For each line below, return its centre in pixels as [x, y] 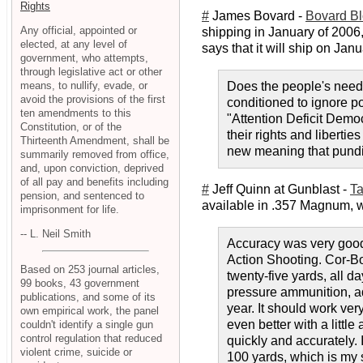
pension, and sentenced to [82, 195]
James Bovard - [257, 16]
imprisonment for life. [70, 209]
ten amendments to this [76, 113]
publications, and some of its [88, 297]
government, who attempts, [84, 58]
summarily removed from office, [95, 154]
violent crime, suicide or [76, 352]
